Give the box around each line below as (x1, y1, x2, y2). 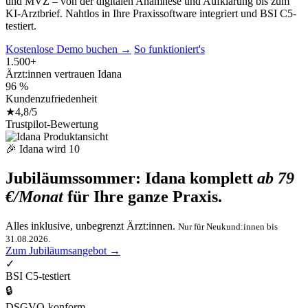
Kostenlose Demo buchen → (5, 43, 131, 56)
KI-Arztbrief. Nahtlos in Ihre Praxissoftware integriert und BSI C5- (5, 8, 296, 20)
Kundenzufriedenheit (5, 93, 97, 105)
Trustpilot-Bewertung (5, 118, 98, 131)
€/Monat (5, 188, 63, 206)
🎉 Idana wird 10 (5, 143, 80, 155)
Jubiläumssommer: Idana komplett (5, 169, 257, 187)
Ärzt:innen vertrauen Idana (5, 68, 122, 80)
